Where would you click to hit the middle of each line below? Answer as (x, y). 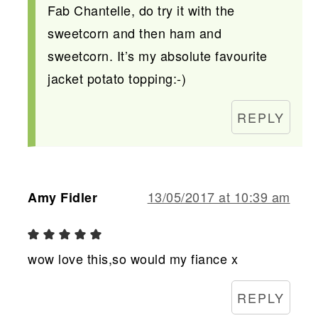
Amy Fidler (63, 197)
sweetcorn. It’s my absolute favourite (158, 55)
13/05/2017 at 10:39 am (219, 196)
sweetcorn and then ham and (135, 32)
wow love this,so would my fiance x (133, 258)
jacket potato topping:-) (117, 78)
